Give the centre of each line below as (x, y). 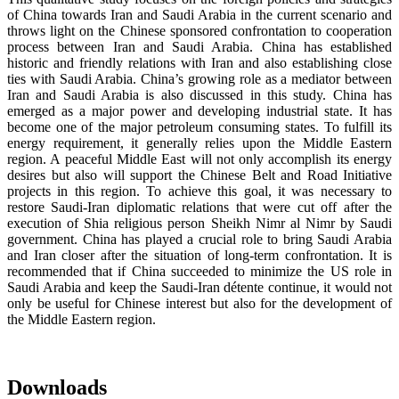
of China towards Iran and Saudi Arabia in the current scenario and (199, 15)
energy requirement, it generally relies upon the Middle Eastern (199, 143)
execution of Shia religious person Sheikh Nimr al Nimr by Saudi (199, 224)
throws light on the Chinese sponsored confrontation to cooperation (199, 31)
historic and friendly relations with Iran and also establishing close (199, 63)
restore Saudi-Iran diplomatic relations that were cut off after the (199, 208)
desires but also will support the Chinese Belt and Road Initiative (199, 175)
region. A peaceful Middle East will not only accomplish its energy (199, 159)
